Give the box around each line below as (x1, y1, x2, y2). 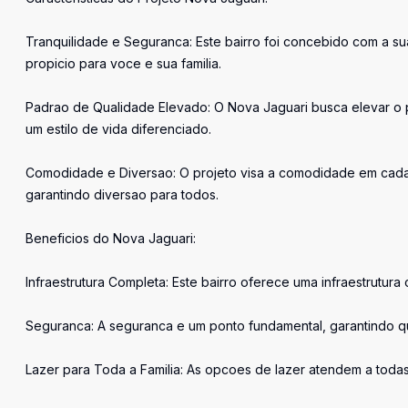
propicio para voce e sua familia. (25, 56, 221, 71)
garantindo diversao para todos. (25, 187, 219, 202)
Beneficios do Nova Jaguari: (25, 230, 196, 246)
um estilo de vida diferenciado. (25, 121, 211, 137)
